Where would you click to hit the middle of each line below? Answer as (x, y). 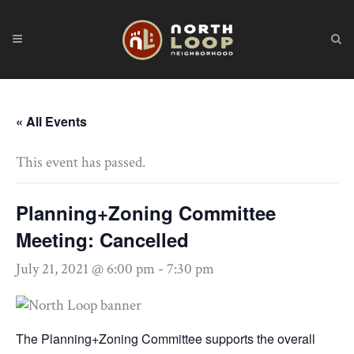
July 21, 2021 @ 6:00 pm (85, 269)
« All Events (51, 121)
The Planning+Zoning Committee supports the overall (166, 339)
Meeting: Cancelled (102, 239)
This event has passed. (81, 162)
